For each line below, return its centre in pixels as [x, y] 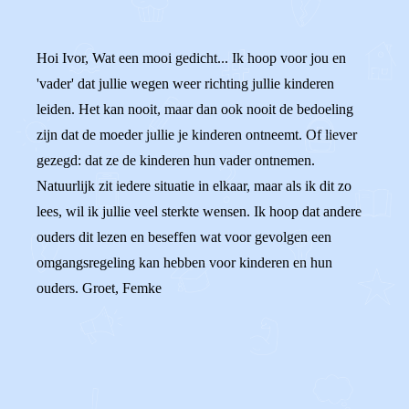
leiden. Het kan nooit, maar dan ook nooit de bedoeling [195, 109]
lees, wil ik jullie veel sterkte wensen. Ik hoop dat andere [199, 211]
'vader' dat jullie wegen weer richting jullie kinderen [185, 84]
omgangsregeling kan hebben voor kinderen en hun [184, 262]
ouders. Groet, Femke [99, 288]
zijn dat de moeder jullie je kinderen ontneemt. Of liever [197, 135]
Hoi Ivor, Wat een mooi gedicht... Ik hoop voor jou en [191, 58]
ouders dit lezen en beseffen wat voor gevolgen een [184, 237]
